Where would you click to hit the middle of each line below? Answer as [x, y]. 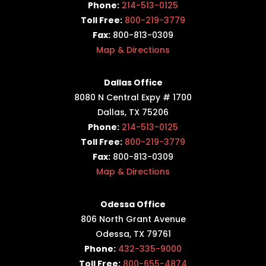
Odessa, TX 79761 [133, 234]
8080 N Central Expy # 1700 [133, 98]
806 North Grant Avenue [133, 219]
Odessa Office [133, 205]
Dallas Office [133, 83]
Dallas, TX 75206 [133, 113]
